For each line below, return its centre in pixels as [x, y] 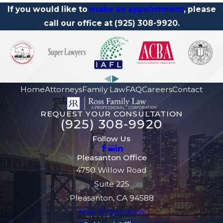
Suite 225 [111, 184]
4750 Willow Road [111, 170]
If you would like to [48, 9]
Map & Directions [111, 212]
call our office [73, 23]
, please [200, 9]
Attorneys [63, 90]
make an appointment [136, 9]
